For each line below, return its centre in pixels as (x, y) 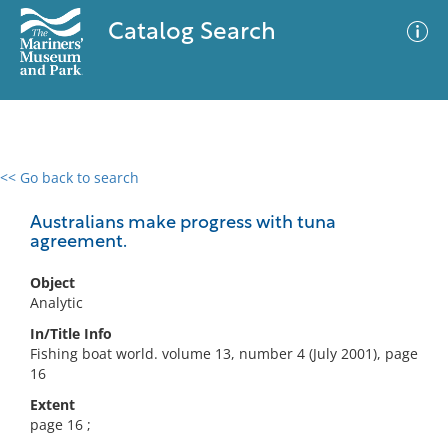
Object (52, 282)
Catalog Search (191, 33)
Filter (403, 196)
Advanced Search (296, 195)
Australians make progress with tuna (183, 223)
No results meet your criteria (220, 300)
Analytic (56, 302)
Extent (52, 404)
